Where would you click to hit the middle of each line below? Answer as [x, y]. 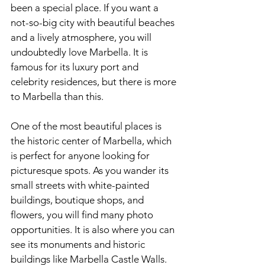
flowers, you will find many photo [83, 215]
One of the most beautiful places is [87, 126]
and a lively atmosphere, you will [82, 37]
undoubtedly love [49, 52]
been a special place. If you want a [86, 8]
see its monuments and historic [79, 244]
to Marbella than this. [57, 96]
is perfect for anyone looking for [81, 156]
